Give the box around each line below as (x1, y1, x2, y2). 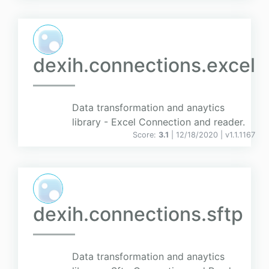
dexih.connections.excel (33, 53, 255, 77)
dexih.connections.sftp (33, 202, 243, 226)
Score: (133, 130, 159, 140)
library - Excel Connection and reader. (72, 116, 245, 128)
